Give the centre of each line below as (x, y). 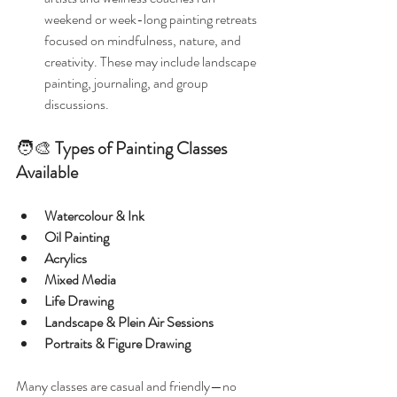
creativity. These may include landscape (152, 62)
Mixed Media (80, 280)
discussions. (77, 104)
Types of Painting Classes (143, 148)
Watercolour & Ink (94, 216)
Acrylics (66, 258)
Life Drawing (79, 301)
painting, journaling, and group (128, 83)
